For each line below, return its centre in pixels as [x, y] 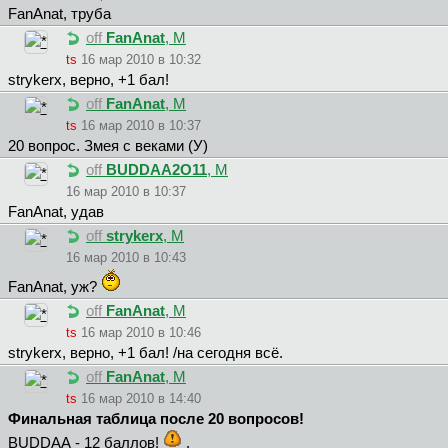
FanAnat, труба [59, 14]
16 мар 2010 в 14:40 [141, 399]
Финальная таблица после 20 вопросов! [156, 419]
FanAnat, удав [56, 212]
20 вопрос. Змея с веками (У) [108, 146]
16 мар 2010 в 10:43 [126, 258]
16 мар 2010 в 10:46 [141, 333]
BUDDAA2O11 [156, 170]
